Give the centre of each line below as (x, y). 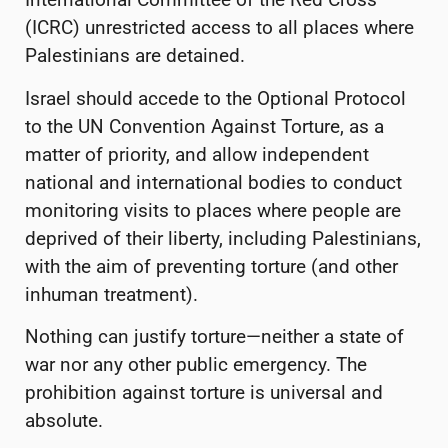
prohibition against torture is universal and (204, 393)
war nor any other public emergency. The (196, 365)
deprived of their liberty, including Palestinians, (223, 238)
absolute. (64, 421)
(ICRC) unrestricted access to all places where (219, 28)
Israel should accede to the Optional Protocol (215, 98)
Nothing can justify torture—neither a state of (214, 337)
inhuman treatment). (111, 294)
